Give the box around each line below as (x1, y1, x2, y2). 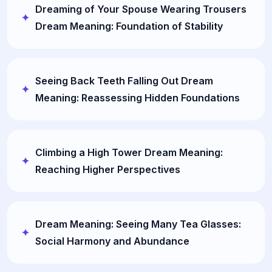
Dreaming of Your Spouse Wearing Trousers (35, 2, 246, 15)
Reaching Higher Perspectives (35, 163, 180, 175)
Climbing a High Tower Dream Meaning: (35, 146, 223, 158)
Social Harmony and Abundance (35, 234, 189, 247)
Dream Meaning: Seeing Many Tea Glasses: (35, 217, 241, 230)
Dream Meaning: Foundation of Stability (35, 19, 223, 32)
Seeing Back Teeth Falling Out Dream (35, 74, 213, 87)
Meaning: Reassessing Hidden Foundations (35, 91, 240, 104)
